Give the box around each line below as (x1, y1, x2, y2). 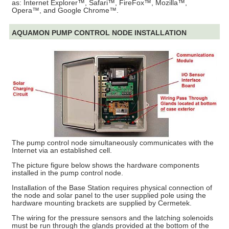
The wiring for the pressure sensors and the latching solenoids (12, 213, 213, 222)
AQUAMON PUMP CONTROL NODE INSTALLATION (12, 29, 187, 37)
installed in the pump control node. (12, 168, 123, 177)
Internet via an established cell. (12, 146, 112, 154)
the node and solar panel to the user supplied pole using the (12, 191, 206, 199)
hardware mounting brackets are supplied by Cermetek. (12, 198, 192, 207)
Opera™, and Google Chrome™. (12, 6, 119, 14)
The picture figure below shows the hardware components (12, 161, 199, 169)
